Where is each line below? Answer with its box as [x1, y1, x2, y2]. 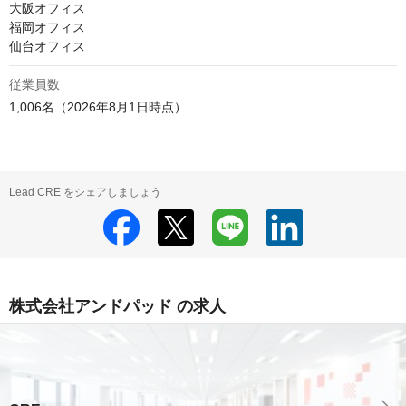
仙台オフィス [9, 39, 85, 54]
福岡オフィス [9, 20, 85, 35]
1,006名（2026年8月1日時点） [9, 100, 187, 115]
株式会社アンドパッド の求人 [9, 297, 226, 316]
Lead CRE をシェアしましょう [9, 186, 161, 199]
